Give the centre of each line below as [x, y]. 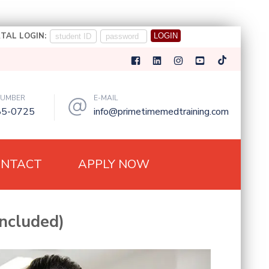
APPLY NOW [114, 164]
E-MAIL [106, 98]
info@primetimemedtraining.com [161, 112]
